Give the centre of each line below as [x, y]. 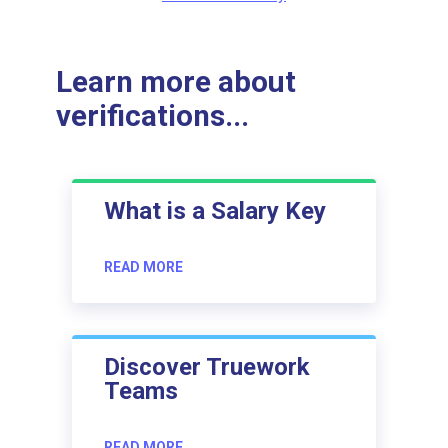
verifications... [152, 116]
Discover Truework [207, 366]
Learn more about [176, 82]
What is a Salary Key [215, 210]
